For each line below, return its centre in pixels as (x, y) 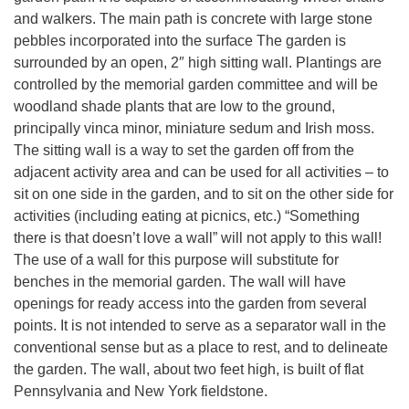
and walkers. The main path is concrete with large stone (193, 18)
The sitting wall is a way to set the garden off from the (184, 150)
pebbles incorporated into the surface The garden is (180, 40)
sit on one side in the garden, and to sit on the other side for (204, 194)
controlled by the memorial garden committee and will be (196, 84)
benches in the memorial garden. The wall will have (180, 281)
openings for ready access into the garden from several (190, 303)
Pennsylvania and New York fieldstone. (141, 391)
